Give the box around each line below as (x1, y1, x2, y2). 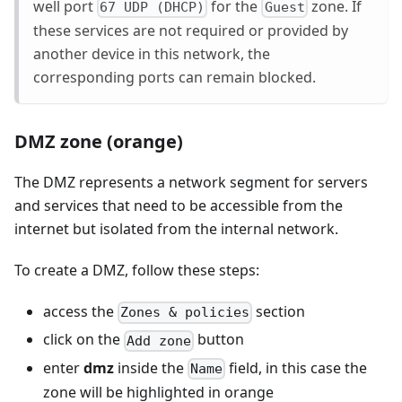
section (252, 301, 306, 322)
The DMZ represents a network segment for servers (14, 172, 368, 193)
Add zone (127, 332, 192, 349)
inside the (114, 357, 188, 378)
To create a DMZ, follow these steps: (14, 260, 259, 281)
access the (43, 301, 118, 322)
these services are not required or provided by (33, 21, 348, 41)
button (194, 329, 245, 350)
